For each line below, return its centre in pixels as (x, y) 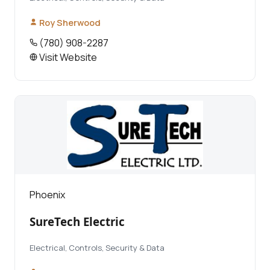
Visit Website (67, 57)
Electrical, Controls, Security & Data (97, 248)
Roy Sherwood (69, 22)
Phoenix (47, 194)
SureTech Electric (77, 222)
